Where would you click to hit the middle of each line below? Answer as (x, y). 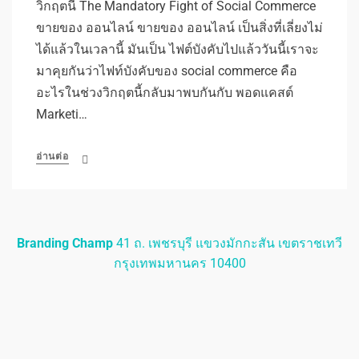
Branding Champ (65, 244)
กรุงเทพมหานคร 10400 (179, 264)
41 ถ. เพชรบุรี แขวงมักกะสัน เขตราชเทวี (228, 244)
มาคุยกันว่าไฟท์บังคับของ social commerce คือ (167, 71)
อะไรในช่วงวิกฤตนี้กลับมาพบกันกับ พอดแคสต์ (165, 93)
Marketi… (62, 115)
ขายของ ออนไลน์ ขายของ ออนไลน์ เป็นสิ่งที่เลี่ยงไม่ (179, 28)
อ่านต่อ (52, 157)
